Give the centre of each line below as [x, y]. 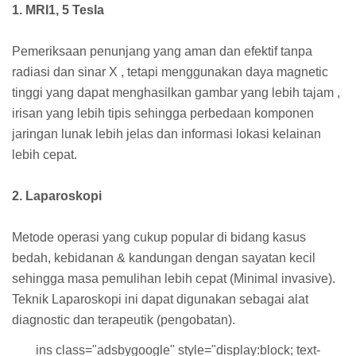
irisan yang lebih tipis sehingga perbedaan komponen [163, 113]
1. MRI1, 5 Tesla [58, 10]
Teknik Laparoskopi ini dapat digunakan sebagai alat [160, 299]
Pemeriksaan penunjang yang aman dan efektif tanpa [162, 51]
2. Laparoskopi [57, 195]
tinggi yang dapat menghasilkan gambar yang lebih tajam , [176, 92]
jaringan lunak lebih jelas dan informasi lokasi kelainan [166, 133]
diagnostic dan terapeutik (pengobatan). [124, 319]
